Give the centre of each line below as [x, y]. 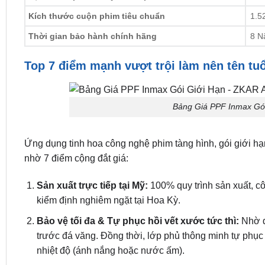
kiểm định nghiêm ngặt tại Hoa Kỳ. [108, 201]
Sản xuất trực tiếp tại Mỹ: [93, 186]
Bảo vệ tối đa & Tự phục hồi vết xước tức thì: [139, 221]
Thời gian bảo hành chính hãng [92, 36]
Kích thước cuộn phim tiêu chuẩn [96, 16]
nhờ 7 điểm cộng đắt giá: [76, 159]
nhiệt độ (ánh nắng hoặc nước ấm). [110, 250]
